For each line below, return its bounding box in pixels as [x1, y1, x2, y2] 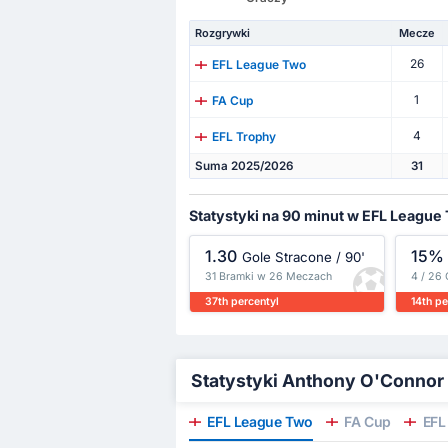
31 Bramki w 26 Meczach [204, 269, 332, 283]
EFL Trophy [211, 128, 276, 144]
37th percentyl [204, 295, 279, 309]
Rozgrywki [194, 26, 250, 41]
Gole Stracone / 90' [241, 249, 365, 266]
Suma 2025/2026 [194, 159, 293, 174]
